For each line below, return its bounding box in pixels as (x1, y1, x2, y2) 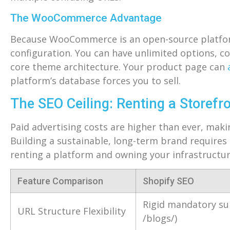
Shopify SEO (142, 176, 194, 187)
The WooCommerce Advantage (10, 11, 162, 25)
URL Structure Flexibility (17, 205, 126, 218)
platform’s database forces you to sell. (10, 74, 181, 87)
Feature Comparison (17, 176, 103, 187)
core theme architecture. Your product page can (10, 61, 227, 73)
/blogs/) (142, 212, 177, 225)
